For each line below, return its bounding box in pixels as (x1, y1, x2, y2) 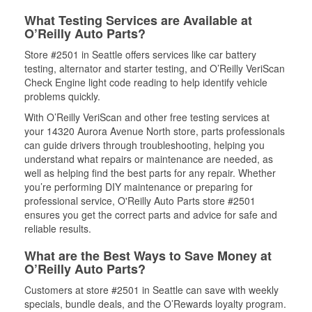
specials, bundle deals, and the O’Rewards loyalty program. (24, 296, 286, 311)
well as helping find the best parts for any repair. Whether (24, 165, 276, 180)
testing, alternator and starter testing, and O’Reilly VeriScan (24, 61, 285, 75)
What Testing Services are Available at (24, 10, 252, 29)
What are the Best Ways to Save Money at (24, 246, 272, 265)
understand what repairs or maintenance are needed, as (24, 151, 273, 166)
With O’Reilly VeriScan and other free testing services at (24, 109, 270, 124)
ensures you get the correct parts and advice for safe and (24, 207, 277, 221)
